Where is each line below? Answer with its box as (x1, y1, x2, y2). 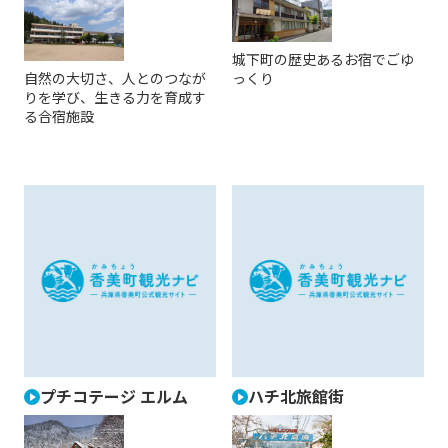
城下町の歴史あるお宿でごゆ (232, 49, 414, 70)
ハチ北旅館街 (248, 384, 344, 409)
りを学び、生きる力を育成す (24, 87, 206, 108)
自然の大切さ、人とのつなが (24, 68, 206, 89)
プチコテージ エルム (40, 384, 188, 409)
